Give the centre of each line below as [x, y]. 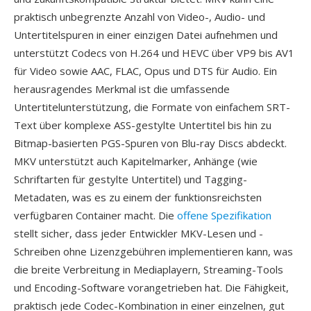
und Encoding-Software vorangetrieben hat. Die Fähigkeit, [151, 287]
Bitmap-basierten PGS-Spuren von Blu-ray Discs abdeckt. [150, 143]
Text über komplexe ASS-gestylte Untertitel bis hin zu [143, 125]
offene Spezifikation [224, 215]
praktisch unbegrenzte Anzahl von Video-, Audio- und [140, 17]
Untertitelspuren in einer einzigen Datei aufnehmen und [146, 35]
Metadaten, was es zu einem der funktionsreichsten [138, 197]
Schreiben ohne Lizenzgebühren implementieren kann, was [153, 251]
